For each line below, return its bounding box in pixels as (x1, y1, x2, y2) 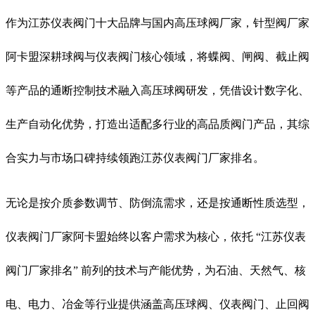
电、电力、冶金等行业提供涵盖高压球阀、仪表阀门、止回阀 (6, 297, 309, 310)
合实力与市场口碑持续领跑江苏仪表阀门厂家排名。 (6, 151, 264, 164)
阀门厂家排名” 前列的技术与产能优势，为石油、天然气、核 (6, 264, 306, 276)
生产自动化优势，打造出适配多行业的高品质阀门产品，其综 (6, 117, 309, 130)
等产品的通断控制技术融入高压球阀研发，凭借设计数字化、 (6, 84, 309, 96)
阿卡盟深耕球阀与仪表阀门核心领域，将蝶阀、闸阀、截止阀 (6, 50, 309, 63)
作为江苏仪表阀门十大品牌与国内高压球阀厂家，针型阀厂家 (6, 16, 309, 29)
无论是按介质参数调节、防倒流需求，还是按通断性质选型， (6, 196, 309, 209)
